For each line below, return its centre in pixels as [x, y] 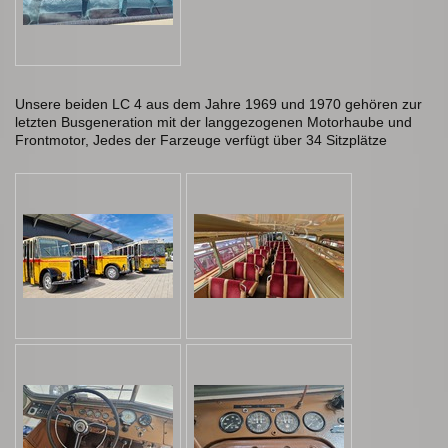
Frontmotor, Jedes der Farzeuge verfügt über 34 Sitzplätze [201, 140]
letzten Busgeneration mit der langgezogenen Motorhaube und [213, 122]
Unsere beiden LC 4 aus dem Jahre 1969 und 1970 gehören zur [218, 104]
